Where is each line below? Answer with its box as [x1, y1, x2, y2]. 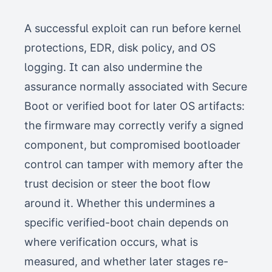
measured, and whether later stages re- [24, 255, 228, 268]
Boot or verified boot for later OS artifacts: [24, 100, 245, 113]
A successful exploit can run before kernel [24, 22, 241, 35]
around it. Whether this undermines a [24, 197, 215, 210]
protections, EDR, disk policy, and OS [24, 41, 216, 55]
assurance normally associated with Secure [24, 80, 247, 93]
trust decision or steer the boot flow [24, 177, 211, 191]
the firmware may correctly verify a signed [24, 119, 243, 132]
